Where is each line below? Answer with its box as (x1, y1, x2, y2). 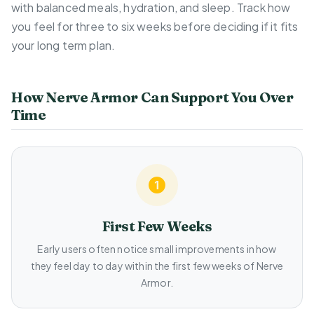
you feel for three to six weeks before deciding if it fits (11, 19, 299, 34)
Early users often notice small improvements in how (37, 243, 277, 256)
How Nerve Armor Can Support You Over (11, 88, 294, 107)
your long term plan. (11, 38, 116, 53)
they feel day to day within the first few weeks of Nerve (30, 259, 284, 273)
